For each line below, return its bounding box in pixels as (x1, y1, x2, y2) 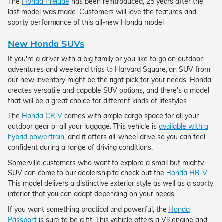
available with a (159, 121, 208, 131)
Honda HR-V (166, 168, 207, 177)
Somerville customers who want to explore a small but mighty (8, 158, 204, 167)
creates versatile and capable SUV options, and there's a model (8, 85, 209, 95)
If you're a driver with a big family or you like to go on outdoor (8, 54, 203, 63)
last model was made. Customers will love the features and (8, 7, 196, 17)
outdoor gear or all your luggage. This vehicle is (8, 121, 159, 131)
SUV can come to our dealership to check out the (8, 168, 166, 177)
